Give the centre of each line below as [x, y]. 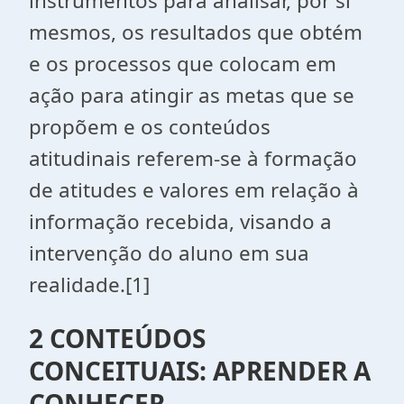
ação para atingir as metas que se [192, 95]
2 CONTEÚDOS [117, 338]
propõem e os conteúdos [150, 127]
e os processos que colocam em [183, 64]
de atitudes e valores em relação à [194, 190]
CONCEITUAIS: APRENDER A [200, 371]
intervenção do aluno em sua [169, 253]
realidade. [77, 285]
